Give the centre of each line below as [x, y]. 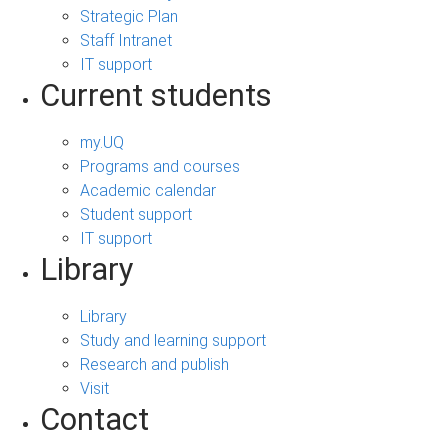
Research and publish [154, 364]
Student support [136, 214]
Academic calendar [148, 190]
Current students [156, 95]
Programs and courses [160, 166]
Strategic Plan [129, 16]
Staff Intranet [126, 40]
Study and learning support [173, 340]
